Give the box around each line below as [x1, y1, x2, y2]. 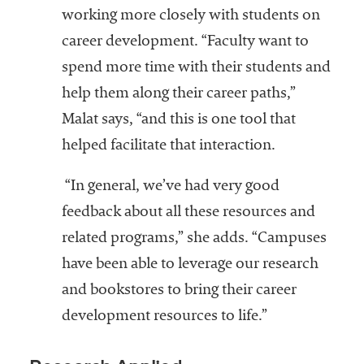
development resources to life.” [61, 310, 267, 325]
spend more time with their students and [61, 61, 331, 76]
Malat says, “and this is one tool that [61, 113, 296, 128]
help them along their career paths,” [61, 87, 296, 102]
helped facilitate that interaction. [61, 139, 275, 154]
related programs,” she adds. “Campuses [61, 232, 327, 247]
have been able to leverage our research [61, 258, 318, 273]
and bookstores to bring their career [61, 284, 297, 299]
